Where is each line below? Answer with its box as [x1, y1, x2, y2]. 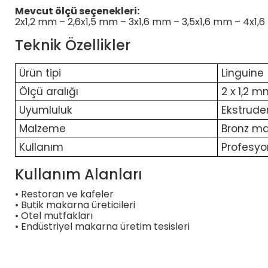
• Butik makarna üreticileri [15, 198, 135, 212]
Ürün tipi [19, 66, 61, 80]
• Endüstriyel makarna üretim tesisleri [15, 220, 190, 233]
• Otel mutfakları [15, 209, 93, 223]
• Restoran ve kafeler [15, 187, 114, 201]
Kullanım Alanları [15, 165, 142, 184]
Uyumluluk [19, 103, 72, 117]
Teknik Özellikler [15, 35, 130, 55]
